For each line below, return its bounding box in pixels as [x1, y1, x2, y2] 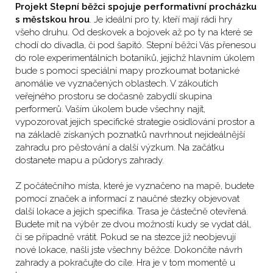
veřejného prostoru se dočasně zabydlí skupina [15, 90, 212, 102]
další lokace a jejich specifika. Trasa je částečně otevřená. [15, 205, 248, 217]
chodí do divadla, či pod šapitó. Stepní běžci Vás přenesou [15, 39, 256, 51]
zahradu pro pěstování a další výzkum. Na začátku [15, 141, 224, 153]
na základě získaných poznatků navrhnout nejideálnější [15, 129, 245, 140]
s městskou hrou [15, 13, 90, 25]
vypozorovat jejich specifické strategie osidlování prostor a [15, 116, 255, 127]
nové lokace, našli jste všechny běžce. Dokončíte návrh [15, 244, 243, 255]
